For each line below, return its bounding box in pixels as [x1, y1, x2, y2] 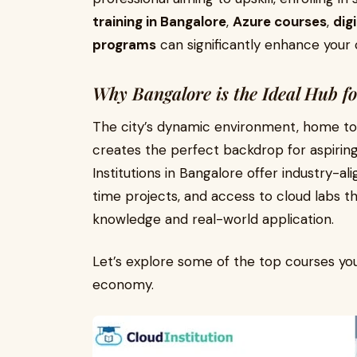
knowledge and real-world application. [92, 210, 334, 228]
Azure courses [233, 13, 327, 30]
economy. [92, 276, 154, 293]
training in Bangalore [92, 13, 226, 30]
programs [92, 36, 156, 53]
